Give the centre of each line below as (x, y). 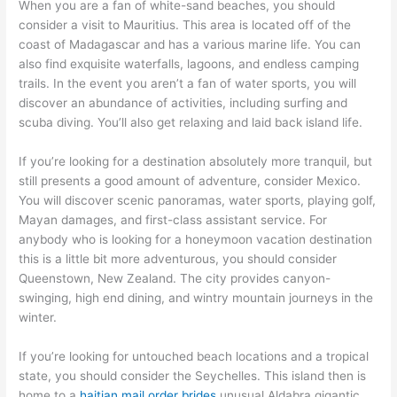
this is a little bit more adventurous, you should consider (178, 258)
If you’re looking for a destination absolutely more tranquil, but (196, 161)
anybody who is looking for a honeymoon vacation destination (196, 239)
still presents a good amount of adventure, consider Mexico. (190, 180)
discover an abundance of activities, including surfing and (183, 102)
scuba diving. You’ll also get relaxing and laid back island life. (191, 122)
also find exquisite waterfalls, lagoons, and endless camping (189, 63)
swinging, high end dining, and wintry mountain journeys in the (196, 297)
